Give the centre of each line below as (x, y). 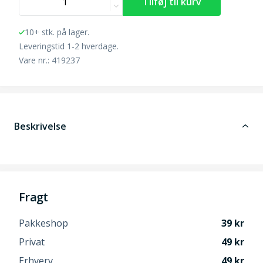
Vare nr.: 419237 (49, 60)
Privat (32, 242)
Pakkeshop (43, 223)
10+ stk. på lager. (57, 32)
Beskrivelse (40, 126)
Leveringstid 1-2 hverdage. (69, 46)
